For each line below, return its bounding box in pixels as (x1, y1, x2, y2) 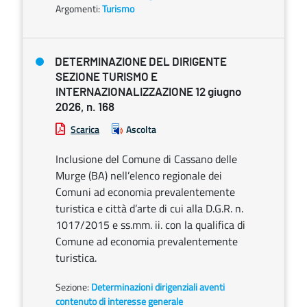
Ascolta (126, 122, 156, 136)
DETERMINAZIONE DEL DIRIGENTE (55, 56, 227, 68)
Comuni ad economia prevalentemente (56, 184, 235, 200)
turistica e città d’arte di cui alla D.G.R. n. (56, 200, 243, 217)
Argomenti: (56, 1, 100, 16)
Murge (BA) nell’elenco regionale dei (56, 167, 222, 184)
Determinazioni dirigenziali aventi (91, 280, 225, 294)
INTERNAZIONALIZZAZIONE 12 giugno (56, 86, 241, 98)
